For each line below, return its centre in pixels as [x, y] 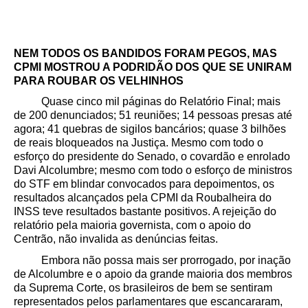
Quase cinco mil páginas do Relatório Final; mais [161, 102]
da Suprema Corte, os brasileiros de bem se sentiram [143, 288]
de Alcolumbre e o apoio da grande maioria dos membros [153, 274]
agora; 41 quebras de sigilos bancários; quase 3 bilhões [150, 129]
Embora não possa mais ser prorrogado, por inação [152, 261]
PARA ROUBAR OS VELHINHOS [99, 80]
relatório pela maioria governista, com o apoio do [132, 225]
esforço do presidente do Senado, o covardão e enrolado [152, 157]
